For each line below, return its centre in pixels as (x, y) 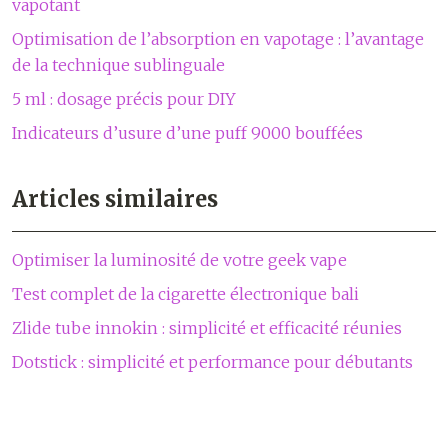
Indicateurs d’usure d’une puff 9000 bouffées (187, 133)
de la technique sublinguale (118, 65)
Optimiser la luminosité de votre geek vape (179, 260)
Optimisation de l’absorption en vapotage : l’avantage (218, 39)
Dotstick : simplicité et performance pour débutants (212, 362)
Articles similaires (115, 199)
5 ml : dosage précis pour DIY (124, 99)
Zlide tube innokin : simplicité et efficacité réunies (207, 328)
